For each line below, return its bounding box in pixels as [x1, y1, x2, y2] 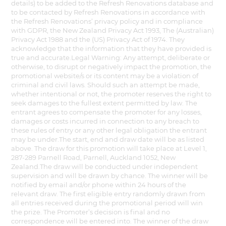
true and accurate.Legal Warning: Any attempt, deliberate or [11, 53, 210, 62]
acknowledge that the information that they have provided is [11, 44, 212, 52]
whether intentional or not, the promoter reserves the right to [11, 89, 212, 98]
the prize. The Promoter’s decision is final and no [11, 207, 171, 216]
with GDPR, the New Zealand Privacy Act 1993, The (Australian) [11, 26, 214, 34]
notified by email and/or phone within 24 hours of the [11, 180, 187, 189]
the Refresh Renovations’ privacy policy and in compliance [11, 17, 203, 25]
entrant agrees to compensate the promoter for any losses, [11, 107, 202, 116]
